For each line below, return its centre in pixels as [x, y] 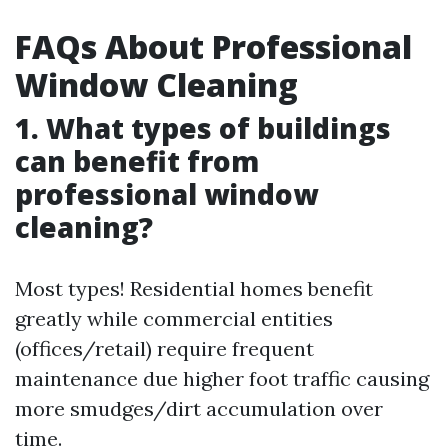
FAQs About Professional [213, 46]
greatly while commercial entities [174, 318]
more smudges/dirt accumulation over [199, 408]
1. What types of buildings [203, 128]
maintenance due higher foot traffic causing [222, 378]
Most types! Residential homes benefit [194, 288]
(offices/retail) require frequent [164, 348]
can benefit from [137, 161]
